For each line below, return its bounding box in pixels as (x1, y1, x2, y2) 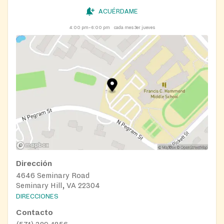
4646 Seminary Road (16, 171, 89, 180)
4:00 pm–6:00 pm (69, 24, 110, 30)
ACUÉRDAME (98, 7, 138, 15)
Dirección (16, 159, 52, 168)
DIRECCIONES (16, 193, 58, 200)
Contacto (16, 208, 53, 217)
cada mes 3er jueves (113, 24, 155, 30)
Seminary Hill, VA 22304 (16, 181, 100, 190)
